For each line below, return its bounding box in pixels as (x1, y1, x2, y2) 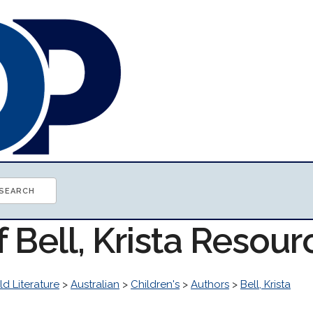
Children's (131, 278, 180, 291)
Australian (71, 278, 119, 291)
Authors (191, 278, 229, 291)
